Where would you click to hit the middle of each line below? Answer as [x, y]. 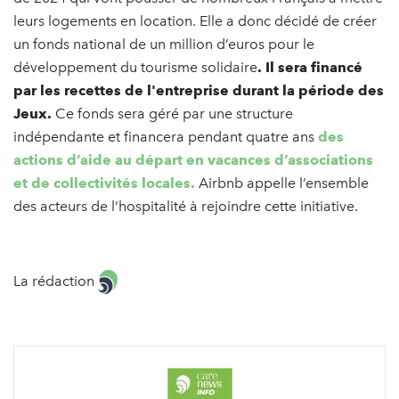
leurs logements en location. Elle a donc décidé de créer [195, 20]
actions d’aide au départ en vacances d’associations [193, 159]
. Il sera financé [310, 67]
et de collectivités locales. [104, 183]
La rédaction [56, 281]
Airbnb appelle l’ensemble [282, 183]
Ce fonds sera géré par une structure [172, 113]
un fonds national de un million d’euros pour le [164, 44]
